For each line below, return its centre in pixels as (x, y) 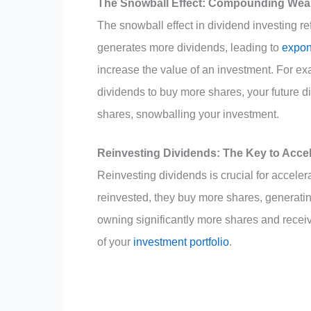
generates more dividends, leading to (190, 47)
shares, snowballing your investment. (188, 114)
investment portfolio (181, 242)
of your (115, 242)
